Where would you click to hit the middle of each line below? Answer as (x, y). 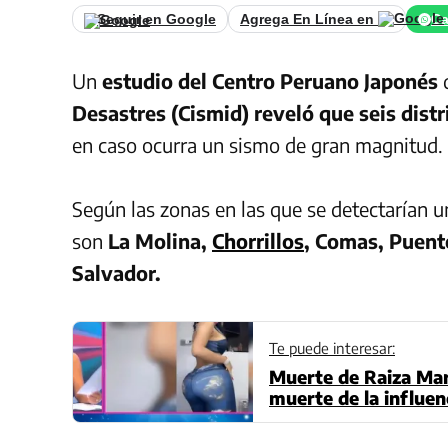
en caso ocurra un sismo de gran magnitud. (257, 145)
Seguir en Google (156, 19)
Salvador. (116, 273)
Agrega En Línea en (309, 19)
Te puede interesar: (332, 348)
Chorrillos (258, 241)
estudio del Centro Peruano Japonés (270, 81)
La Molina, (157, 241)
